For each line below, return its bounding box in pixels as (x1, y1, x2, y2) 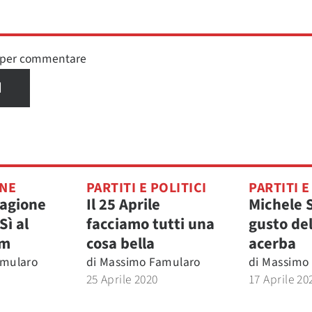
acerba (249, 233, 296, 255)
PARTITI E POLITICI (86, 178, 207, 198)
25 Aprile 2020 (86, 271, 158, 288)
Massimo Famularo (99, 253, 201, 271)
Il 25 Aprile (86, 194, 160, 216)
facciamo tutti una (86, 213, 214, 235)
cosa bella (86, 233, 155, 255)
